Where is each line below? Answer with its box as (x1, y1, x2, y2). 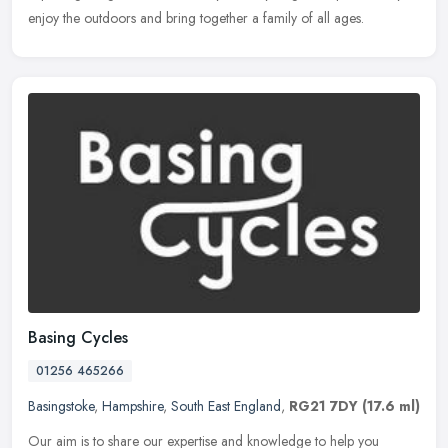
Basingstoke (28, 395, 94, 416)
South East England (171, 395, 281, 416)
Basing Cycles (28, 325, 128, 349)
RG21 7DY (289, 395, 358, 416)
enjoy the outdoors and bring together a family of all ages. (28, 7, 364, 28)
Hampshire (102, 395, 163, 416)
